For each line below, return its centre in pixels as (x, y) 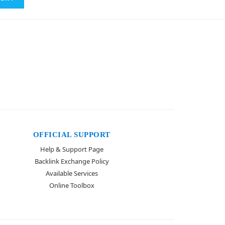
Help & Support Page (72, 149)
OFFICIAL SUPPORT (72, 134)
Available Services (72, 173)
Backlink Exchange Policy (72, 161)
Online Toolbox (72, 185)
